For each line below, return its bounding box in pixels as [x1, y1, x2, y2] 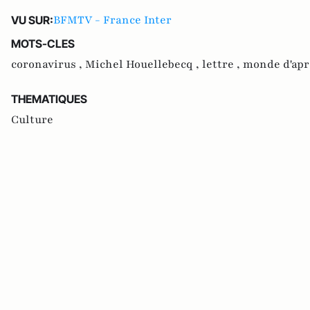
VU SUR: [11, 12, 53, 27]
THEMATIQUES [11, 91, 87, 106]
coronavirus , [11, 56, 85, 72]
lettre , [202, 56, 243, 72]
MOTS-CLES [11, 36, 75, 51]
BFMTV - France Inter [53, 12, 172, 28]
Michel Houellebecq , [85, 56, 202, 72]
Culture [11, 111, 53, 127]
